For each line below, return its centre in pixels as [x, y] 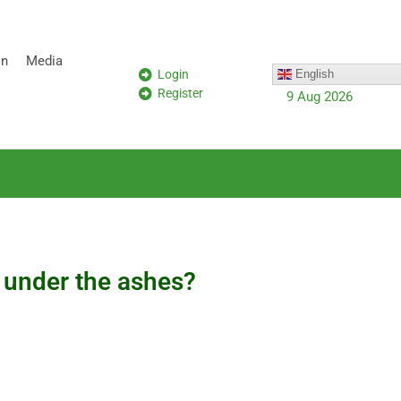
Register [181, 93]
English [312, 73]
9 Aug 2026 [319, 97]
